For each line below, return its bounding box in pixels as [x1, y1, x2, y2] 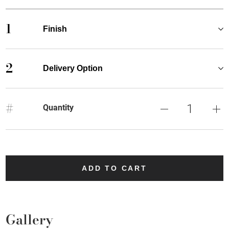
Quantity [42, 102, 74, 112]
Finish [42, 24, 67, 33]
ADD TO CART [82, 164, 147, 172]
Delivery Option [42, 63, 103, 73]
